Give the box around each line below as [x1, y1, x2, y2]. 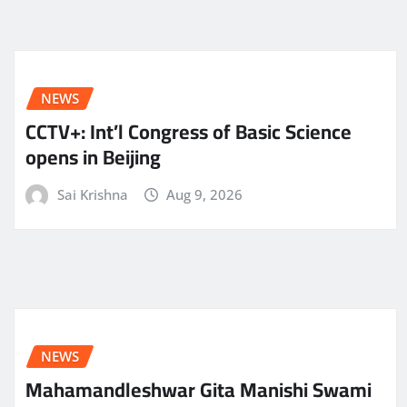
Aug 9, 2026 [166, 184, 243, 203]
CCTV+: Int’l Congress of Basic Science [25, 112, 352, 151]
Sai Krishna [56, 184, 128, 203]
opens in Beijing [25, 137, 161, 176]
